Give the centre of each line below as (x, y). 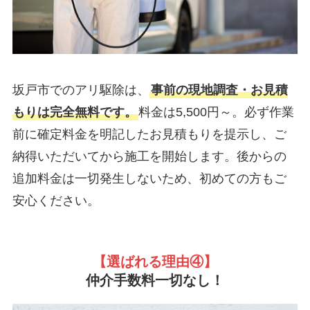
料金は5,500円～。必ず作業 (216, 112)
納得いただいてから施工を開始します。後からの (149, 156)
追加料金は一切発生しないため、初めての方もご (149, 178)
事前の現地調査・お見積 (219, 90)
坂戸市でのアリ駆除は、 (81, 90)
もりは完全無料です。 (74, 112)
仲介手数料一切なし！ (155, 280)
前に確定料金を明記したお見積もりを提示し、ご (149, 134)
